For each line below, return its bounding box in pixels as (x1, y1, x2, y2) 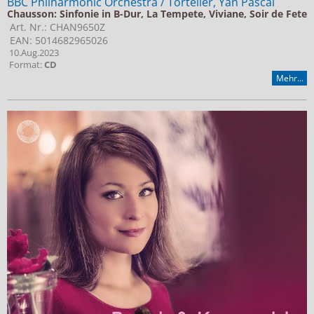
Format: (7, 59, 44, 71)
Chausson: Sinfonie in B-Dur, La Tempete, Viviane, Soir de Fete (7, 7, 307, 21)
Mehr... (275, 72, 303, 85)
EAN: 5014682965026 (7, 34, 108, 48)
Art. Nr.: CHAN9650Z (7, 20, 105, 34)
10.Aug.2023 (7, 47, 59, 60)
